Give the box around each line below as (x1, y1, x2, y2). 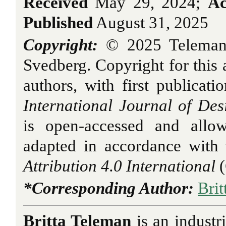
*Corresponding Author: (23, 179, 194, 197)
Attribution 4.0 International (23, 156, 215, 175)
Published (23, 14, 93, 32)
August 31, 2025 (93, 14, 208, 32)
